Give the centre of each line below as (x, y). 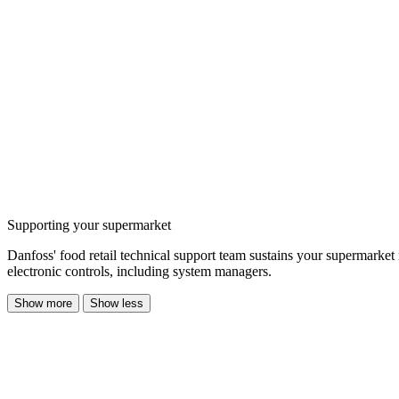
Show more (43, 303)
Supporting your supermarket (89, 224)
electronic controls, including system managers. (139, 271)
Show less (117, 303)
